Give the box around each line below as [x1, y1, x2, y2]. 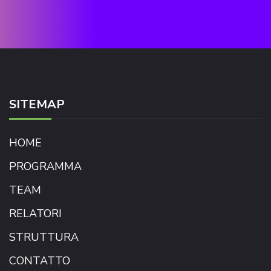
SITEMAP [9, 96, 65, 113]
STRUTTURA [9, 229, 79, 244]
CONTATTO [9, 253, 70, 268]
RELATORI [9, 206, 62, 221]
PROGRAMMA [9, 158, 82, 174]
